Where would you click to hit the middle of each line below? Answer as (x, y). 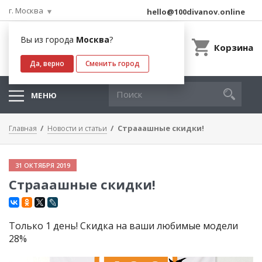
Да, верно (47, 63)
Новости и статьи (77, 128)
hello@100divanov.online (196, 12)
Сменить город (113, 63)
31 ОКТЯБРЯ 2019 (43, 165)
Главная (23, 128)
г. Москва (26, 11)
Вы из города (48, 39)
